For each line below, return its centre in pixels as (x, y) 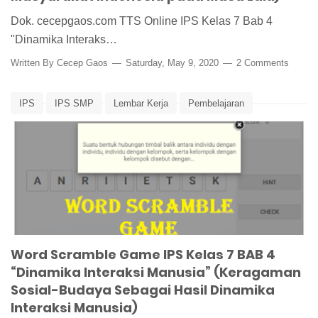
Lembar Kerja (141, 104)
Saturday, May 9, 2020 (172, 63)
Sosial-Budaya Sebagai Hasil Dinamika (143, 290)
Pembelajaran (216, 104)
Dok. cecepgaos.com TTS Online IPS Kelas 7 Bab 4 (142, 21)
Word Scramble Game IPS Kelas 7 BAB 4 (143, 255)
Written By (34, 63)
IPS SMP (74, 104)
